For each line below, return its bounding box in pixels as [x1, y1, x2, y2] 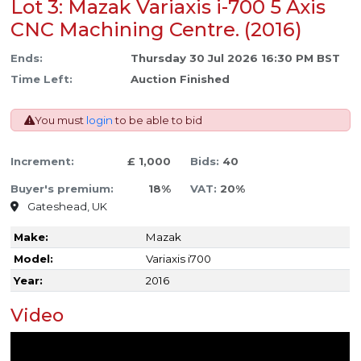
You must [35, 114, 87, 127]
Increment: [10, 155, 75, 168]
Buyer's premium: [10, 182, 114, 196]
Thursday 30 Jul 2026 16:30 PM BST [130, 52, 340, 65]
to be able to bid [113, 114, 203, 127]
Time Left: [10, 73, 73, 86]
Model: [14, 252, 54, 266]
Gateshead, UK [25, 200, 108, 214]
